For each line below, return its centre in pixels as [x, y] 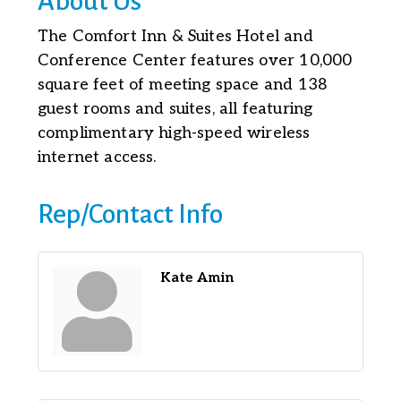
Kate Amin [197, 278]
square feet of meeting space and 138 [183, 85]
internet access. [97, 158]
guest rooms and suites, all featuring [175, 109]
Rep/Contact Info [130, 214]
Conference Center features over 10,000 [195, 61]
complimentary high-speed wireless [174, 133]
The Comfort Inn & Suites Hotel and [175, 37]
